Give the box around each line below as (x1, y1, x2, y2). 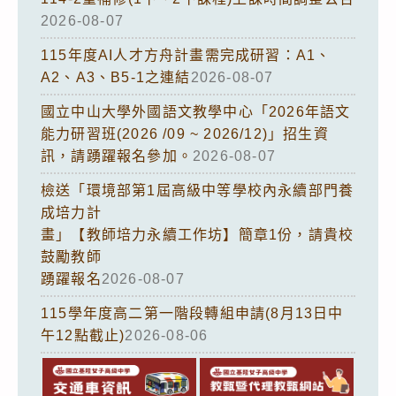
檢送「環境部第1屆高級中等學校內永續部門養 (41, 182, 354, 198)
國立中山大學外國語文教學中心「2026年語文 (41, 103, 351, 119)
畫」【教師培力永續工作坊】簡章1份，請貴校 (41, 226, 354, 242)
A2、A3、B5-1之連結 (41, 69, 191, 85)
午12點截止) (41, 327, 126, 343)
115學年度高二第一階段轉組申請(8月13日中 (41, 305, 344, 321)
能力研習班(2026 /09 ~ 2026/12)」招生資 (41, 126, 329, 141)
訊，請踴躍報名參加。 (41, 148, 193, 164)
